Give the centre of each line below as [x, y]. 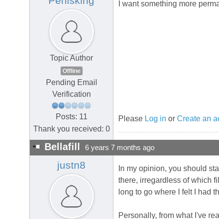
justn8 [71, 165]
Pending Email [71, 83]
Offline [71, 71]
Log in [155, 119]
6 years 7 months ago [120, 148]
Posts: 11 [71, 116]
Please [131, 119]
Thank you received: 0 [71, 129]
